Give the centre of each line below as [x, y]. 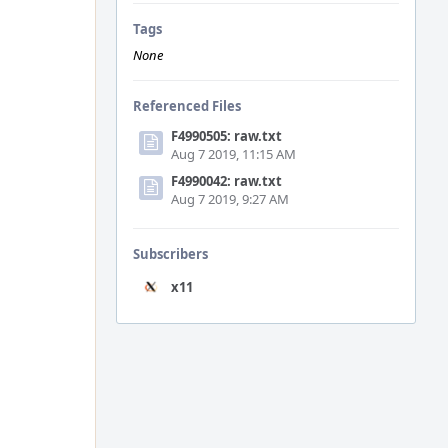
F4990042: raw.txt [226, 181]
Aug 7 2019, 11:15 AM [233, 154]
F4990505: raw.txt [226, 136]
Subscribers [170, 254]
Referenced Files [187, 106]
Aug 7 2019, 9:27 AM [230, 199]
